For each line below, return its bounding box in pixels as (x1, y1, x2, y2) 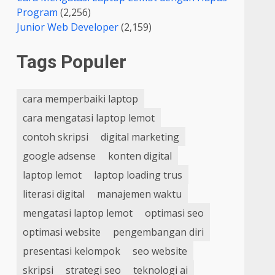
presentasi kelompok (23, 244, 121, 258)
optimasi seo (145, 206, 204, 220)
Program (17, 6, 58, 20)
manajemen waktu (97, 187, 182, 201)
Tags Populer (17, 51, 127, 73)
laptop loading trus (94, 168, 183, 182)
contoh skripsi (23, 130, 89, 144)
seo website (133, 244, 188, 258)
